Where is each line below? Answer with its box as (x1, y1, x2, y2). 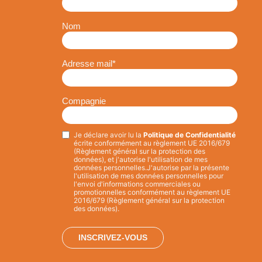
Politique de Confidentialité (143, 130, 236, 139)
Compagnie (62, 95, 106, 106)
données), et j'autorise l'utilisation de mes (74, 155, 208, 164)
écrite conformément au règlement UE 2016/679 (74, 139, 230, 147)
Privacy (61, 132, 91, 142)
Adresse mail (62, 58, 112, 68)
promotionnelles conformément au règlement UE (74, 188, 230, 196)
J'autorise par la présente (147, 163, 229, 172)
